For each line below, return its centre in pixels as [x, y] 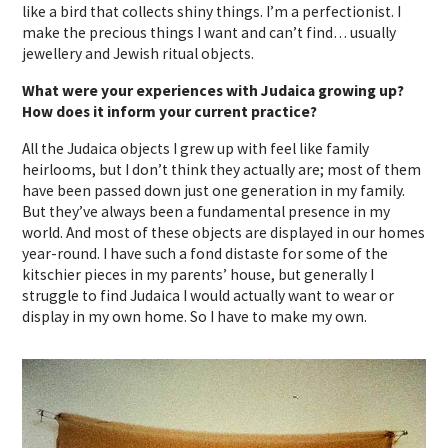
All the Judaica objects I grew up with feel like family [196, 148]
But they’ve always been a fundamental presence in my [206, 211]
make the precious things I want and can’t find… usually [209, 32]
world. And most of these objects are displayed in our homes [224, 232]
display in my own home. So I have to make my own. [195, 316]
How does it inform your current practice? [170, 111]
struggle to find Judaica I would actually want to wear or [208, 295]
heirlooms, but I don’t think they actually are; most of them [222, 169]
